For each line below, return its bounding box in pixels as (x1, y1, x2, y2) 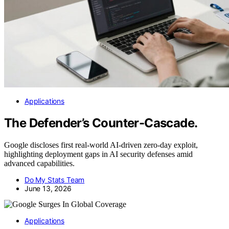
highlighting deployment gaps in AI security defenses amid (4, 149, 193, 158)
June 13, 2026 (25, 184, 72, 193)
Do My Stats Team (25, 175, 85, 184)
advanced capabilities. (4, 158, 75, 168)
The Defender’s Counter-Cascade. (4, 116, 198, 131)
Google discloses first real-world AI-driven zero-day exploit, (4, 140, 198, 149)
